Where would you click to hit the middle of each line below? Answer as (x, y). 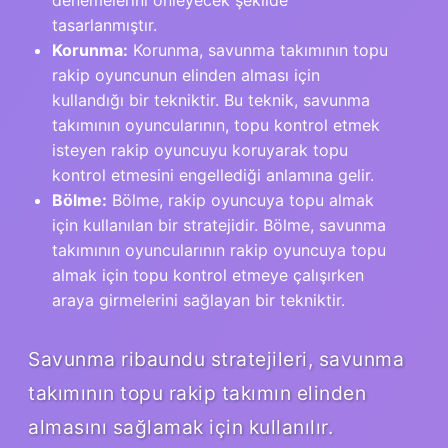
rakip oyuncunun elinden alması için (186, 74)
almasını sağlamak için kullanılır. (180, 426)
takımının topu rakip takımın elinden (197, 392)
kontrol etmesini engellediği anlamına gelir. (213, 174)
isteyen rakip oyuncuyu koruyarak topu (200, 149)
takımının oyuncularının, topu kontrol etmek (216, 124)
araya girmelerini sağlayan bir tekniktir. (198, 299)
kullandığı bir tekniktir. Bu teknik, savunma (211, 99)
